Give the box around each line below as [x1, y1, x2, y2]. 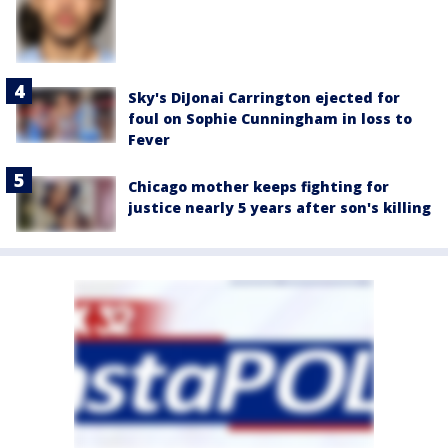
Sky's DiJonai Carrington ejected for [128, 87, 400, 107]
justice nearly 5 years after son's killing [128, 197, 431, 217]
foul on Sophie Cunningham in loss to [128, 108, 412, 128]
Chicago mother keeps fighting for [128, 176, 389, 196]
